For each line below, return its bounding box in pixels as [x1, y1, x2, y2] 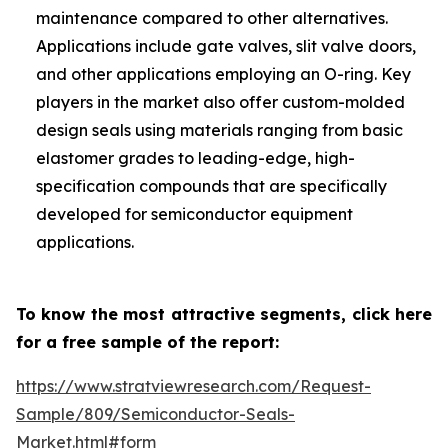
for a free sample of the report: [16, 332, 279, 352]
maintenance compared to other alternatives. [36, 8, 388, 28]
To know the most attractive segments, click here [16, 304, 432, 324]
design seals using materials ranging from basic [36, 120, 403, 140]
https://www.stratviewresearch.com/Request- [16, 376, 371, 396]
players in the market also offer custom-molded [36, 92, 405, 112]
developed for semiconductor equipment [36, 204, 353, 224]
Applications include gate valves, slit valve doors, [36, 36, 416, 56]
